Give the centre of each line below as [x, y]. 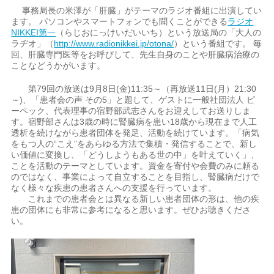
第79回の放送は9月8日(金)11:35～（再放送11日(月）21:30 [134, 89]
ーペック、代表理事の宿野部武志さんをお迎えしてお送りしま [131, 111]
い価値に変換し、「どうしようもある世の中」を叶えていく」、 [135, 155]
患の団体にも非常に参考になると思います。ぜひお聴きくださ [131, 210]
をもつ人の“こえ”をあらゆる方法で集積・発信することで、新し [134, 144]
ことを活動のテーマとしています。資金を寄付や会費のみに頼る [135, 166]
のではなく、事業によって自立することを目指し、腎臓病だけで [135, 177]
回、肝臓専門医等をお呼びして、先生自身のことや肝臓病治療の [135, 54]
